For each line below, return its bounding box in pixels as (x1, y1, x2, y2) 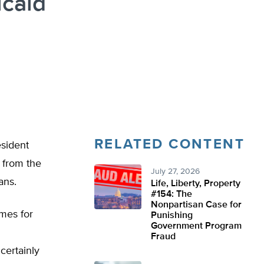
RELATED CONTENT (94, 137, 245, 151)
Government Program (151, 222, 242, 231)
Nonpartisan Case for (151, 200, 242, 210)
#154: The (151, 190, 192, 199)
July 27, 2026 (151, 167, 200, 176)
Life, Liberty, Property (151, 179, 240, 189)
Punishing (151, 211, 193, 220)
